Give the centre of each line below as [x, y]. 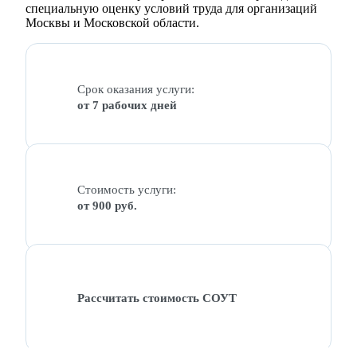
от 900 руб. [107, 206]
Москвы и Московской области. [112, 23]
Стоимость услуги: [127, 190]
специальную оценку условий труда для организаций [171, 8]
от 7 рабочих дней [127, 105]
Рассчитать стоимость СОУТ [157, 298]
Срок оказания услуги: [136, 89]
